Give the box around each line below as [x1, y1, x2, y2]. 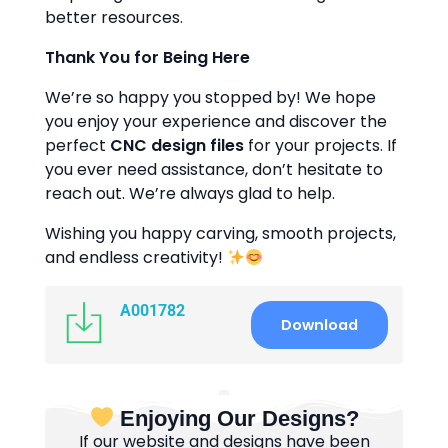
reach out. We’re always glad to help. [45, 182, 335, 205]
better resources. [45, 6, 183, 29]
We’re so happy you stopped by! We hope [45, 86, 376, 109]
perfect [45, 134, 110, 157]
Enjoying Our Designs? [114, 406, 360, 432]
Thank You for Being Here [45, 46, 250, 69]
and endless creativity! [45, 246, 227, 269]
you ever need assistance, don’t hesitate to [45, 158, 383, 181]
